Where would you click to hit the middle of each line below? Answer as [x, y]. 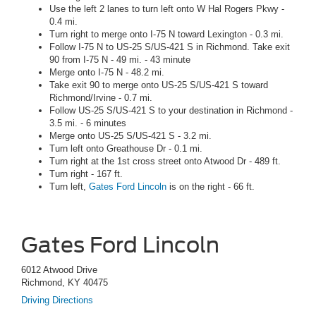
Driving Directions [57, 300]
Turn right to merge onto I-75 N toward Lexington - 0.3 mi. [166, 34]
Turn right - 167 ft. [86, 174]
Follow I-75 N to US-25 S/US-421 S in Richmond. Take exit [170, 47]
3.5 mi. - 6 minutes [88, 123]
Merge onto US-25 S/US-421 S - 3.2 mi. [130, 135]
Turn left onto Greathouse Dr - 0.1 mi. [126, 148]
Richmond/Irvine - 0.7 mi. [101, 97]
